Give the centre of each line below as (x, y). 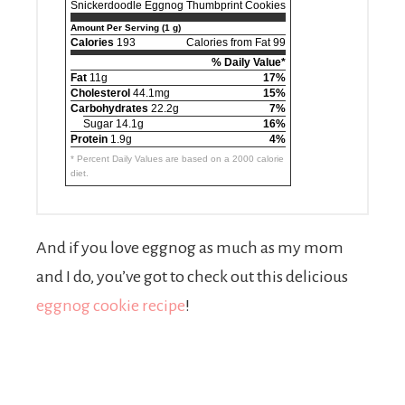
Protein (89, 139)
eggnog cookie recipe (111, 306)
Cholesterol (100, 93)
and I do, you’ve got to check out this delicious (192, 277)
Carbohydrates (109, 108)
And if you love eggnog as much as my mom (190, 248)
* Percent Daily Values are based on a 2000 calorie (177, 159)
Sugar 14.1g (113, 124)
